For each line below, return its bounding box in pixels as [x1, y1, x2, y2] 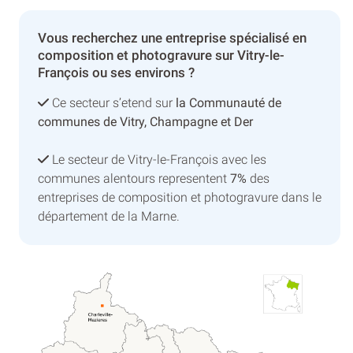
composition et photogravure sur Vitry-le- [38, 46, 284, 63]
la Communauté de [176, 95, 281, 110]
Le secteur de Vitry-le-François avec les [49, 151, 266, 167]
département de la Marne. [38, 208, 180, 224]
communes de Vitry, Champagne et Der [38, 113, 253, 129]
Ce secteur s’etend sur [49, 95, 176, 110]
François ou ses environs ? [38, 64, 195, 80]
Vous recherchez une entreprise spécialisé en [38, 29, 307, 46]
